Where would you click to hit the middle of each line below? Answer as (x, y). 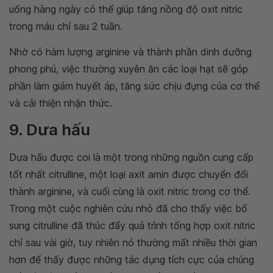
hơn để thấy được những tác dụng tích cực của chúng (132, 260)
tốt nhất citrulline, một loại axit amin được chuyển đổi (129, 175)
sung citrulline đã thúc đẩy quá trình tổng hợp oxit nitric (132, 226)
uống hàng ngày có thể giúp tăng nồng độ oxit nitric (126, 9)
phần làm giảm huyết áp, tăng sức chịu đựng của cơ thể (134, 86)
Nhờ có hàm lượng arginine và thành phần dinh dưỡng (130, 52)
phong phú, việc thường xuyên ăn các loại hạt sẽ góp (129, 69)
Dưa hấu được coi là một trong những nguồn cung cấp (131, 158)
